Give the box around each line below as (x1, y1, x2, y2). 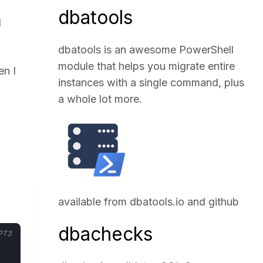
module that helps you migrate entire (58, 60, 235, 72)
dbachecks (58, 222, 153, 245)
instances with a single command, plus (58, 76, 245, 89)
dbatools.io (130, 195, 185, 208)
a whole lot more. (58, 93, 143, 105)
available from (58, 195, 130, 208)
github (208, 195, 240, 208)
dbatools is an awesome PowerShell (58, 43, 234, 56)
